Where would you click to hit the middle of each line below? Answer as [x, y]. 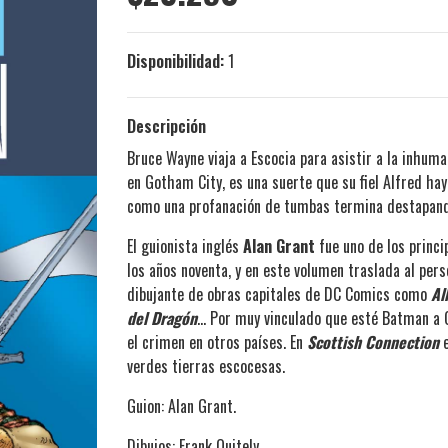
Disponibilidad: [175, 61]
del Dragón [162, 318]
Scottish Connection [373, 342]
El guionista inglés [185, 246]
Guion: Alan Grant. [181, 406]
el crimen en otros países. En [217, 342]
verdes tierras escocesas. [206, 366]
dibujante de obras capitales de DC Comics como [279, 294]
